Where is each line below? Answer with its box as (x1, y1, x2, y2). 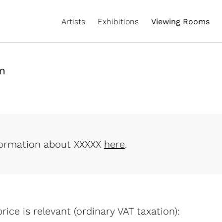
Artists (61, 17, 85, 26)
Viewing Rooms (151, 17, 210, 26)
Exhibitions (98, 17, 139, 26)
